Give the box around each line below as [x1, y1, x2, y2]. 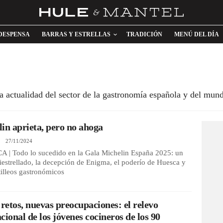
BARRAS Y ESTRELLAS [42, 31, 111, 38]
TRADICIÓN [126, 31, 162, 38]
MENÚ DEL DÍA [174, 31, 219, 38]
